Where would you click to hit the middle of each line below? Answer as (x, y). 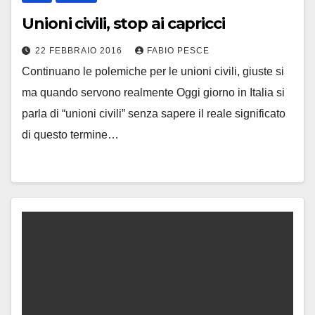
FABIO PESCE (178, 51)
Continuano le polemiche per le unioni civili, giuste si (153, 72)
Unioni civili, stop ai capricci (123, 24)
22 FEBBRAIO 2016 (80, 51)
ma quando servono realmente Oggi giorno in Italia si (153, 93)
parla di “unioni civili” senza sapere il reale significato (154, 114)
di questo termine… (70, 135)
